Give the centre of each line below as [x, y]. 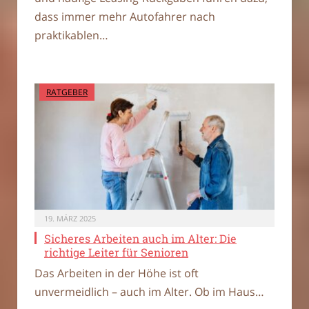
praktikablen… [71, 35]
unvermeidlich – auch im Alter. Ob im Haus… [149, 292]
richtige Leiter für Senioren [116, 252]
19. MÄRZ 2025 [70, 219]
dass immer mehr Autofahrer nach [125, 16]
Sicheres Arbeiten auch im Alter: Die [140, 239]
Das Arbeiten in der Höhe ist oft [117, 273]
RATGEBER [67, 92]
